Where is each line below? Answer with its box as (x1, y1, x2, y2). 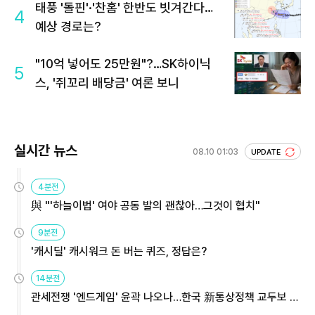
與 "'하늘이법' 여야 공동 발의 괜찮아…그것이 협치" (31, 199, 260, 213)
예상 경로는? (35, 19, 101, 34)
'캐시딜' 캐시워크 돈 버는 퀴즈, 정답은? (31, 245, 207, 259)
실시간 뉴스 (14, 142, 77, 160)
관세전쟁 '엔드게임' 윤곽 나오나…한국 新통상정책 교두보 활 (31, 290, 300, 304)
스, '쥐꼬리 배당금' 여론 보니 (35, 75, 179, 91)
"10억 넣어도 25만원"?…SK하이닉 (35, 56, 211, 72)
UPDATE (251, 148, 283, 157)
